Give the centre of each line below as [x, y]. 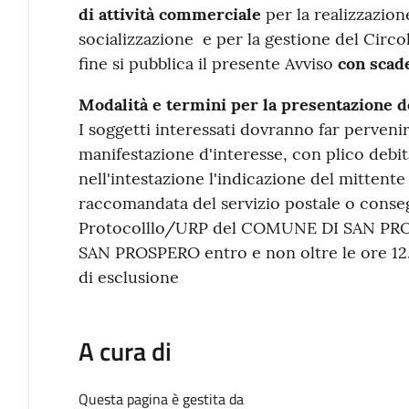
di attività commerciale [169, 14]
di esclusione [128, 277]
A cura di [125, 351]
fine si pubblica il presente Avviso [208, 63]
